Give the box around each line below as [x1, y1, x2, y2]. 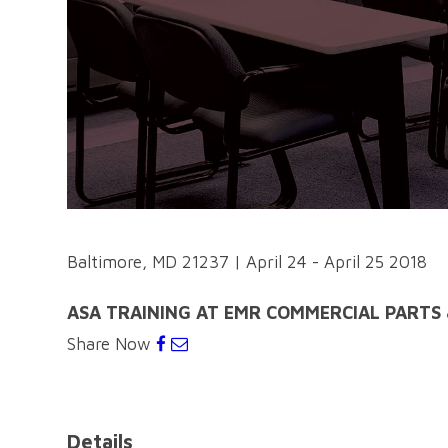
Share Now [67, 334, 156, 355]
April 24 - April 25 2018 [246, 252, 427, 273]
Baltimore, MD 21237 [67, 252, 229, 273]
